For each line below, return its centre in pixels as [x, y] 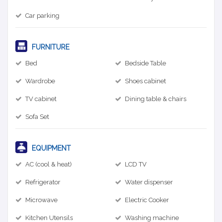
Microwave [41, 200]
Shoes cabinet [145, 81]
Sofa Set [37, 116]
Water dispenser [149, 182]
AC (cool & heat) [49, 164]
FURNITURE [50, 47]
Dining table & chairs [156, 99]
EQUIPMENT [50, 148]
